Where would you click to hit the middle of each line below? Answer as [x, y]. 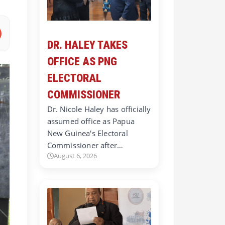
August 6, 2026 [75, 156]
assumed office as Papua [91, 121]
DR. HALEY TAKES [87, 45]
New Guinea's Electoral [87, 133]
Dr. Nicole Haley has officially [99, 109]
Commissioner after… [85, 145]
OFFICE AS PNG [82, 62]
